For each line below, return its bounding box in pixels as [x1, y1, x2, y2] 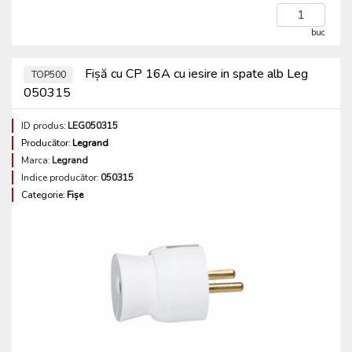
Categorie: [21, 189, 65, 201]
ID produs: [21, 119, 66, 132]
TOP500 [31, 68, 66, 81]
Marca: [21, 154, 50, 167]
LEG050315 [68, 119, 118, 132]
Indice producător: [21, 171, 99, 184]
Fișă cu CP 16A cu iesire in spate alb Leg [82, 65, 309, 82]
